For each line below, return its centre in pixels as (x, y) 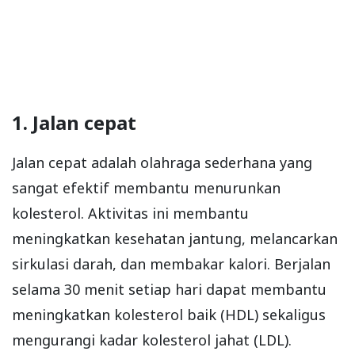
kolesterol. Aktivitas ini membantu (130, 214)
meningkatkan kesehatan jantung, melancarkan (175, 239)
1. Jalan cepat (74, 123)
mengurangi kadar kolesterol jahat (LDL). (152, 340)
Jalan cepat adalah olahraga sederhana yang (162, 163)
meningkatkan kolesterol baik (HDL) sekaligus (169, 315)
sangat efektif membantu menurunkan (146, 188)
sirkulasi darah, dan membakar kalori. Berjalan (171, 264)
